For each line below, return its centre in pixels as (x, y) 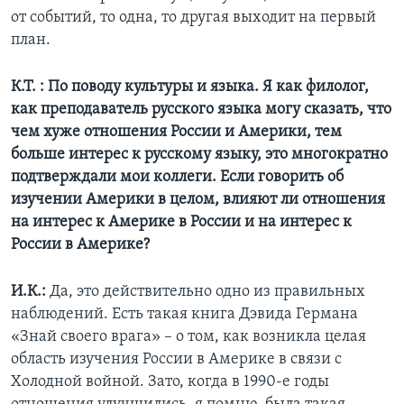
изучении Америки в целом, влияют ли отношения (198, 200)
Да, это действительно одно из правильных (207, 292)
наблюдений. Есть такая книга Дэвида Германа (184, 315)
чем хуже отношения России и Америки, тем (176, 133)
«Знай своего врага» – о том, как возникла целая (188, 337)
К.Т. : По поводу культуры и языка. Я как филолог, (190, 87)
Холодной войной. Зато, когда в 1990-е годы (170, 382)
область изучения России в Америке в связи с (176, 360)
